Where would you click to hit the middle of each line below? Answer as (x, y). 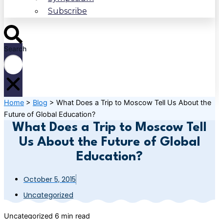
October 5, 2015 (50, 180)
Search (15, 48)
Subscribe (67, 11)
